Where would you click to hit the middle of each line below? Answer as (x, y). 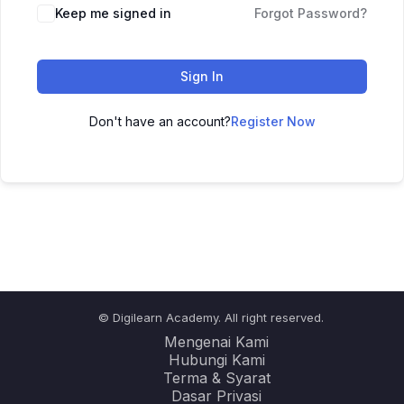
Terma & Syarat (216, 378)
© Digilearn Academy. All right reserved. (211, 317)
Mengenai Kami (216, 342)
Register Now (273, 121)
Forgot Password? (311, 13)
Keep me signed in (113, 13)
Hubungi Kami (216, 360)
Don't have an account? (160, 121)
